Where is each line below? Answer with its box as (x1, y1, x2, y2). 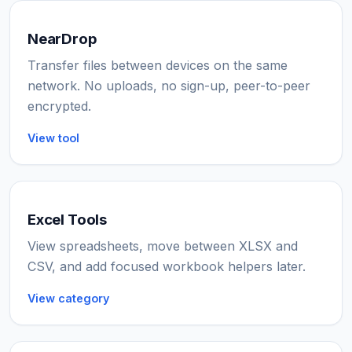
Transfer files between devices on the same (27, 57, 288, 74)
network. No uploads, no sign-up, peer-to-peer (27, 78, 310, 94)
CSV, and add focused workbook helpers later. (27, 258, 306, 275)
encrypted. (27, 98, 91, 115)
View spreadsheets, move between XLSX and (27, 238, 298, 255)
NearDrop (27, 30, 97, 49)
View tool (27, 131, 79, 145)
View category (27, 291, 109, 306)
